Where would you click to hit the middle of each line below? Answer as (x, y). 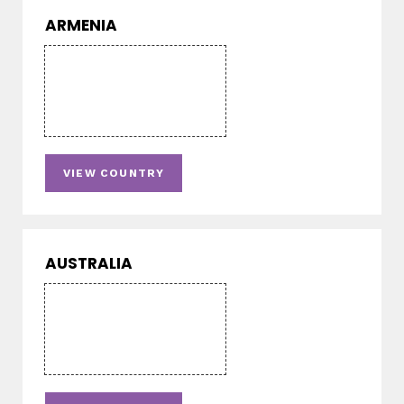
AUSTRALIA (89, 264)
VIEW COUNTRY (114, 174)
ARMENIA (81, 26)
